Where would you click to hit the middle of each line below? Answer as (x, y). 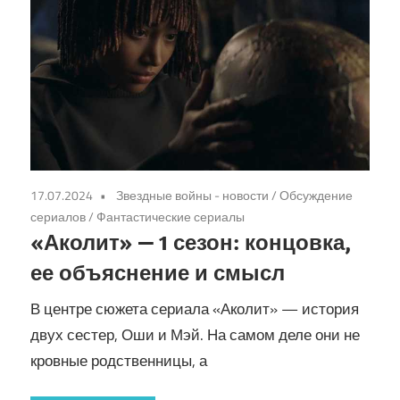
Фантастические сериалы (171, 217)
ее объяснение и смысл (158, 273)
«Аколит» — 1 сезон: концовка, (191, 242)
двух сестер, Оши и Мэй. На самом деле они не (195, 334)
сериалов (58, 217)
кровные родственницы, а (119, 360)
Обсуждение (316, 196)
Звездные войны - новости (192, 196)
